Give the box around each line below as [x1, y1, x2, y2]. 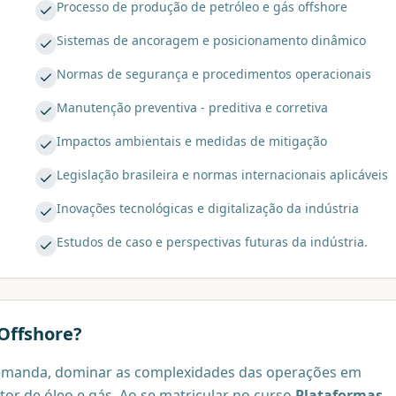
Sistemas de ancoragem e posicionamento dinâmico [57, 32, 366, 49]
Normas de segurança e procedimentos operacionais [57, 65, 371, 83]
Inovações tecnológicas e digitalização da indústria [57, 200, 359, 217]
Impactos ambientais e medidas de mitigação [57, 133, 327, 150]
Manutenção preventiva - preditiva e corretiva [57, 99, 328, 117]
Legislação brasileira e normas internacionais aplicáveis [57, 166, 388, 184]
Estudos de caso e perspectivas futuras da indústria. [57, 233, 368, 251]
